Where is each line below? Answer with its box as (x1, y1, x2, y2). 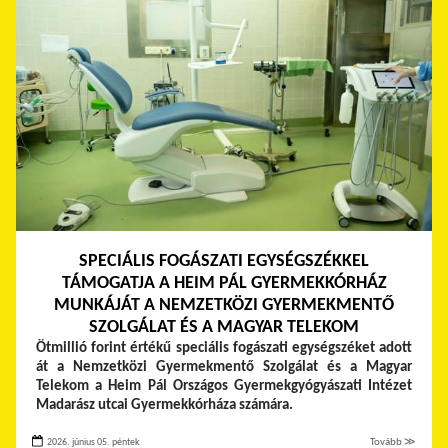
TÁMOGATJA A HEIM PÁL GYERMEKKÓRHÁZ (61, 273, 387, 293)
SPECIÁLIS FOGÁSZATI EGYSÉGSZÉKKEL (79, 251, 369, 271)
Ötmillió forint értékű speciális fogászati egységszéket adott (36, 340, 412, 356)
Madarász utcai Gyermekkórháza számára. (36, 397, 293, 413)
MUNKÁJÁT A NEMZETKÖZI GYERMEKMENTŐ (54, 295, 394, 315)
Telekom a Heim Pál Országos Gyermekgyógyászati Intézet (36, 378, 412, 394)
